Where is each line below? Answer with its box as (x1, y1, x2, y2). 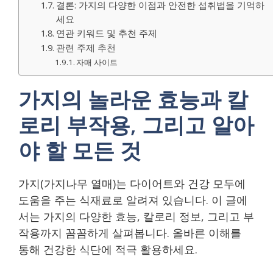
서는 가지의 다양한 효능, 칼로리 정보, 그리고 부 (18, 208, 254, 224)
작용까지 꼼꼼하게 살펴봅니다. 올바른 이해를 (18, 225, 241, 240)
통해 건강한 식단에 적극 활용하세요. (18, 241, 197, 257)
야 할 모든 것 (18, 135, 141, 165)
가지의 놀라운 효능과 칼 (18, 84, 248, 113)
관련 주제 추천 (55, 41, 116, 54)
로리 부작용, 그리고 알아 (18, 110, 254, 139)
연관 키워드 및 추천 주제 (55, 26, 157, 39)
